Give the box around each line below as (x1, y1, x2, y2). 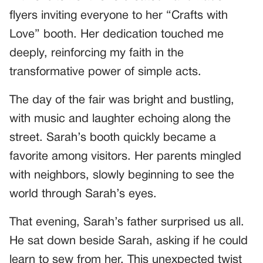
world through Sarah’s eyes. (9, 189, 157, 200)
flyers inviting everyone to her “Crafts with (9, 11, 228, 22)
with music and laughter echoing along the (9, 114, 231, 125)
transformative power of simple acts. (9, 67, 201, 78)
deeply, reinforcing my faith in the (9, 48, 184, 59)
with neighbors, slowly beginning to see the (9, 170, 234, 181)
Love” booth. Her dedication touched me (9, 29, 224, 41)
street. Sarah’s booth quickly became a (9, 133, 216, 144)
